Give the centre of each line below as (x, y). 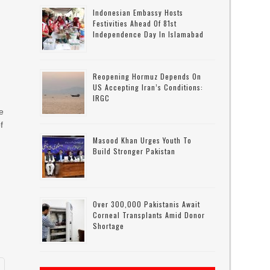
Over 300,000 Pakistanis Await (147, 204)
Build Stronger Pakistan (134, 151)
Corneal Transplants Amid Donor (149, 215)
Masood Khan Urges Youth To (143, 140)
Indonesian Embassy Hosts (138, 12)
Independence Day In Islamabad (149, 34)
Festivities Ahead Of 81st (135, 23)
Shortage (109, 226)
